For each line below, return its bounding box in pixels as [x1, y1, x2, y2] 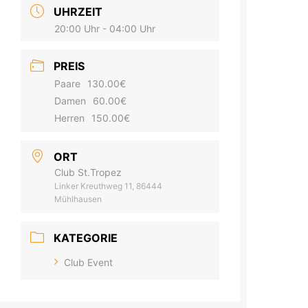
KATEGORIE [54, 231, 118, 245]
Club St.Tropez [54, 166, 122, 179]
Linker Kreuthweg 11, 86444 [54, 181, 163, 192]
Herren [54, 112, 85, 124]
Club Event [64, 256, 113, 269]
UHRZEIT [54, 5, 103, 19]
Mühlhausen [54, 194, 102, 205]
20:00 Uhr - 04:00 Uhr [54, 23, 156, 35]
